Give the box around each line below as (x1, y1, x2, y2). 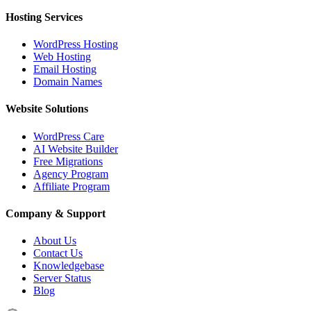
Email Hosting (33, 63, 96, 75)
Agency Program (33, 167, 108, 180)
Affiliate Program (33, 180, 110, 192)
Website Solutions (6, 103, 88, 115)
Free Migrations (33, 155, 103, 167)
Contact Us (33, 247, 83, 260)
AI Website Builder (33, 142, 118, 155)
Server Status (33, 272, 91, 285)
